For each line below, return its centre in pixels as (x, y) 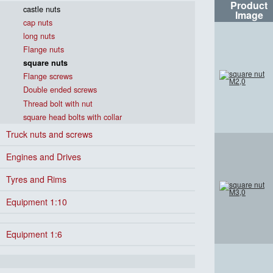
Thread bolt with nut (58, 103)
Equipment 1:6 (34, 234)
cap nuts (38, 22)
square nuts (46, 63)
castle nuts (42, 9)
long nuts (39, 35)
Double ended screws (60, 90)
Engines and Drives (44, 156)
